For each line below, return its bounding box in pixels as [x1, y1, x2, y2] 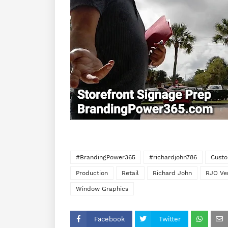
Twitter [159, 215, 181, 223]
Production [76, 169, 108, 177]
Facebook [94, 215, 125, 223]
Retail [122, 169, 139, 177]
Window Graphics [76, 185, 128, 192]
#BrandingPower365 [76, 154, 135, 161]
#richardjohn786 [149, 154, 197, 161]
